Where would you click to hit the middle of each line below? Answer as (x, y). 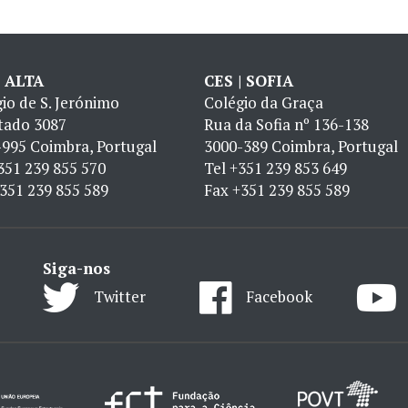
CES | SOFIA (249, 81)
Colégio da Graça (264, 102)
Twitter (119, 296)
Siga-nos (77, 268)
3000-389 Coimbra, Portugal (301, 146)
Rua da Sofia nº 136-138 (286, 124)
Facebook (279, 296)
